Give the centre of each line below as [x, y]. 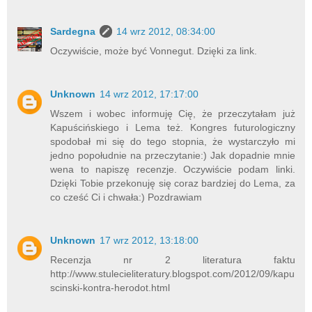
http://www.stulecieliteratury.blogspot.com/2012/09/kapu [173, 273]
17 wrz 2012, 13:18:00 [149, 240]
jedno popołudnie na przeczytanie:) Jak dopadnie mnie [173, 155]
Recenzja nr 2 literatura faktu [173, 259]
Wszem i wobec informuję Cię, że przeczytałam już [173, 113]
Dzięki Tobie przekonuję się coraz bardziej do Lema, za [173, 183]
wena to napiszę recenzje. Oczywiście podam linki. [173, 169]
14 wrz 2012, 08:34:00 [166, 31]
